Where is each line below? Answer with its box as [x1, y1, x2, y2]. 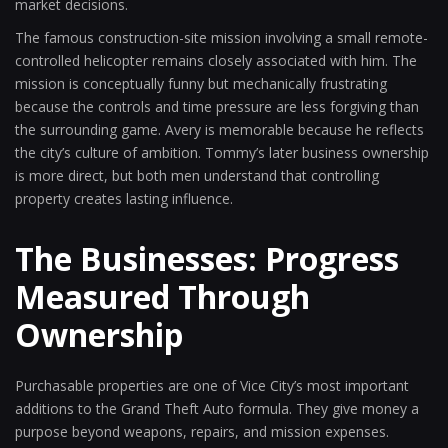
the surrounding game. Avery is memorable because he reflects [15, 120, 424, 139]
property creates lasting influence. [15, 189, 233, 208]
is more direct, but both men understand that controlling [15, 166, 379, 185]
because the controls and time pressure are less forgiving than [15, 97, 419, 116]
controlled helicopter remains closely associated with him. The [15, 51, 417, 70]
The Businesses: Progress [15, 237, 399, 280]
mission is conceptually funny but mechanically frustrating [15, 74, 387, 93]
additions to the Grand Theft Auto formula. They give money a [15, 399, 419, 418]
